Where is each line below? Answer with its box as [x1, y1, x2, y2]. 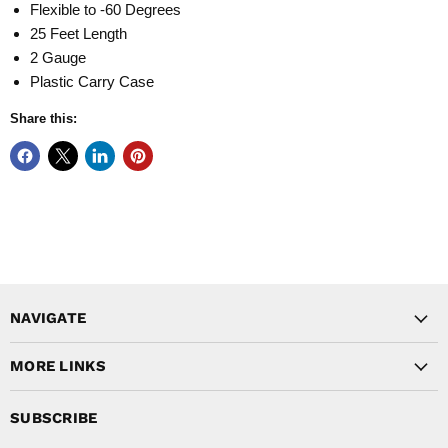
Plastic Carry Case [30, 73, 154, 91]
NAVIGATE [10, 309, 87, 328]
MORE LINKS [10, 357, 106, 376]
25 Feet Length [30, 25, 127, 43]
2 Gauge [30, 49, 86, 67]
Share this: [10, 111, 77, 127]
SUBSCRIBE [10, 408, 98, 427]
